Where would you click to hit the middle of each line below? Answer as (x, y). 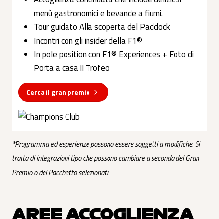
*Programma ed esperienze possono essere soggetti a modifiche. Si (106, 144)
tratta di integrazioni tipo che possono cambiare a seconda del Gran (105, 158)
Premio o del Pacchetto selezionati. (61, 172)
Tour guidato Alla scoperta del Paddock (102, 27)
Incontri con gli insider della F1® (88, 40)
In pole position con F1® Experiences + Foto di (114, 54)
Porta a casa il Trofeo (72, 68)
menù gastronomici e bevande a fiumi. (99, 13)
